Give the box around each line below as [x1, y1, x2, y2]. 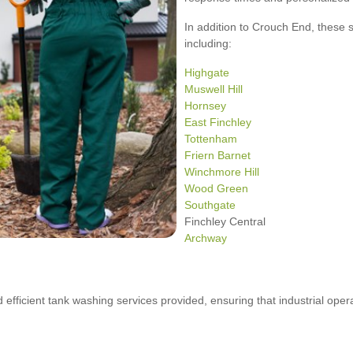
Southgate [184, 198, 236, 211]
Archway [184, 231, 227, 244]
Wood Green [184, 181, 248, 195]
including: [184, 36, 232, 50]
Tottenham [184, 132, 237, 145]
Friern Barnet [184, 148, 251, 162]
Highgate [184, 65, 229, 79]
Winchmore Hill [184, 165, 259, 178]
